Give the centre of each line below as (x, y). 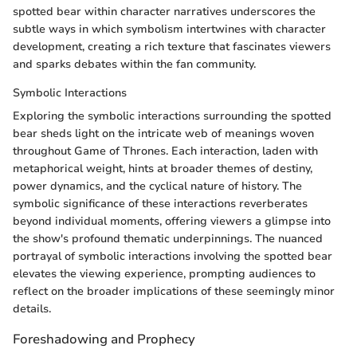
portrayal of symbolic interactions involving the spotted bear (173, 256)
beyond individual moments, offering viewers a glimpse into (172, 221)
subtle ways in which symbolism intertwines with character (169, 29)
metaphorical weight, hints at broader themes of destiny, (163, 168)
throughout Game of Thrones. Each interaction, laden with (165, 151)
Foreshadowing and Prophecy (104, 339)
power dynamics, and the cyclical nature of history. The (157, 186)
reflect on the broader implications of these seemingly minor (174, 291)
